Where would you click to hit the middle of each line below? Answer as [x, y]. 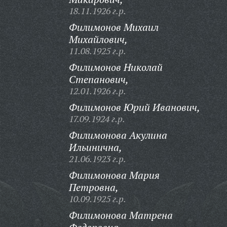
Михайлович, [98, 39]
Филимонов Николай [116, 67]
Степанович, [99, 79]
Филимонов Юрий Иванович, [134, 107]
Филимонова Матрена [121, 215]
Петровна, [93, 187]
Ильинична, [95, 147]
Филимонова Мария [114, 175]
